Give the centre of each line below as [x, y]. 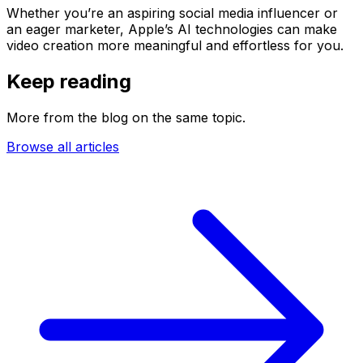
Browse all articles [63, 146]
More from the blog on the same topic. [126, 117]
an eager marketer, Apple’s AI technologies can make [172, 29]
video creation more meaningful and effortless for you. [175, 45]
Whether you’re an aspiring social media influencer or [172, 13]
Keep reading [69, 81]
